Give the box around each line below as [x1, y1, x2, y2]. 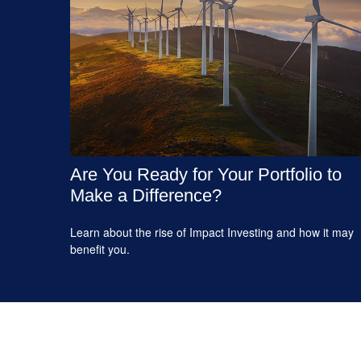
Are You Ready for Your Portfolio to [70, 164, 342, 185]
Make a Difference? [70, 185, 222, 205]
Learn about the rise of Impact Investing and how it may [70, 223, 354, 240]
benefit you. [70, 240, 130, 257]
